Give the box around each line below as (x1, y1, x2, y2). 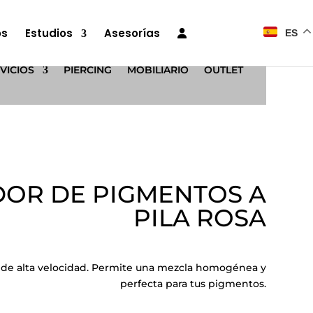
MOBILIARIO (126, 64, 189, 76)
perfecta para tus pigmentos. (119, 277, 266, 291)
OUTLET (203, 64, 243, 76)
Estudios (24, 26, 73, 41)
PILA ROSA (133, 203, 266, 233)
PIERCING (63, 64, 112, 76)
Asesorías (103, 26, 160, 41)
